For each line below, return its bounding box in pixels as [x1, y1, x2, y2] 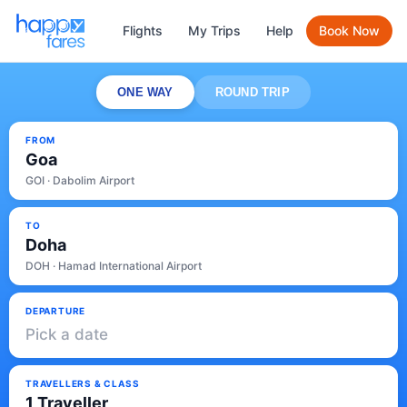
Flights [123, 23, 163, 38]
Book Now [319, 23, 380, 38]
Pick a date [25, 325, 108, 343]
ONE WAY [117, 85, 174, 99]
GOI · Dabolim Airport [25, 174, 134, 187]
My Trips [188, 23, 241, 38]
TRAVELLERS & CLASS [25, 378, 140, 389]
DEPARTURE [25, 305, 86, 316]
